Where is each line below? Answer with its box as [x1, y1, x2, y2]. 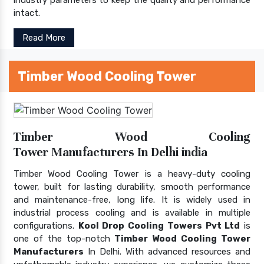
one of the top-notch [14, 233, 115, 244]
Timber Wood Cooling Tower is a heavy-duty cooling [14, 168, 250, 179]
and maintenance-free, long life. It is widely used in [14, 194, 250, 205]
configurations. [14, 220, 78, 231]
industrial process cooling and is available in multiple [14, 207, 250, 218]
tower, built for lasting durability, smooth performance [14, 181, 250, 192]
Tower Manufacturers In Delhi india [14, 144, 207, 160]
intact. [14, 7, 40, 18]
